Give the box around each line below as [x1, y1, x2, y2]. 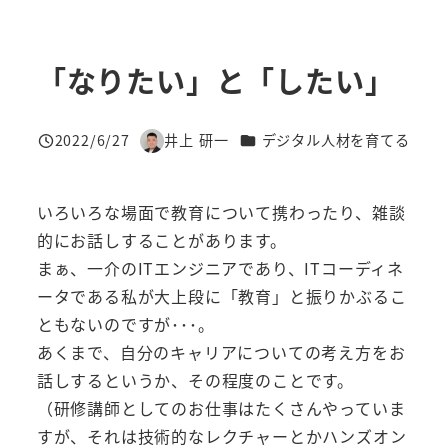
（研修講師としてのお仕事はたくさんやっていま [36, 396, 406, 421]
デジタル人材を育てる [261, 130, 410, 151]
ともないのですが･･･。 [36, 312, 215, 337]
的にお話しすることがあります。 [36, 228, 287, 253]
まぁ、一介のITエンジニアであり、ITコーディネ [36, 256, 404, 281]
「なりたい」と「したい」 [36, 59, 395, 102]
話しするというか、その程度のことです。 [36, 368, 354, 393]
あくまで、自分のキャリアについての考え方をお [36, 340, 406, 365]
